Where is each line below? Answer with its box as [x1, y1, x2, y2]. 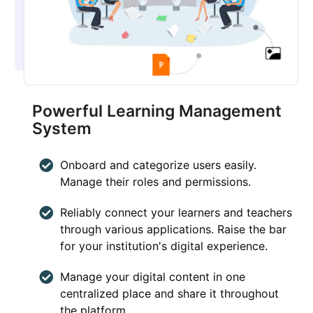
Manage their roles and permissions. [60, 174, 252, 189]
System [32, 118, 92, 138]
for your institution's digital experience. [60, 238, 268, 253]
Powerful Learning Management [32, 101, 282, 121]
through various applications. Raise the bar [60, 221, 287, 236]
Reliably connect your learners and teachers [60, 205, 293, 219]
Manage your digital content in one [60, 269, 246, 284]
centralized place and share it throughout [60, 286, 279, 300]
